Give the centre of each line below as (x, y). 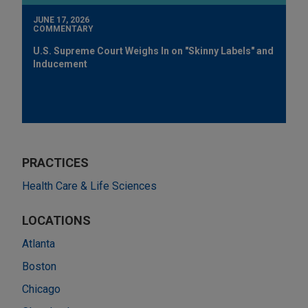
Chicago (41, 289)
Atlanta (38, 243)
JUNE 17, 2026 (61, 20)
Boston (39, 266)
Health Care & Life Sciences (89, 186)
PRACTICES (55, 162)
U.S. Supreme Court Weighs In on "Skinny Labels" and (153, 51)
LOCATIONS (56, 220)
